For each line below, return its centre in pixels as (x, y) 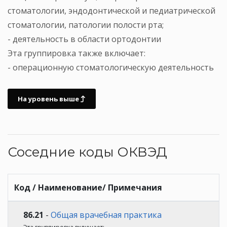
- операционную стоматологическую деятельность (111, 67)
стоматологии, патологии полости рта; (86, 25)
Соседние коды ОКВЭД (87, 152)
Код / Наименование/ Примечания (88, 187)
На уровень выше (49, 99)
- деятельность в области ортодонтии (84, 39)
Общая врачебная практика (106, 215)
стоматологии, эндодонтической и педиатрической (111, 10)
